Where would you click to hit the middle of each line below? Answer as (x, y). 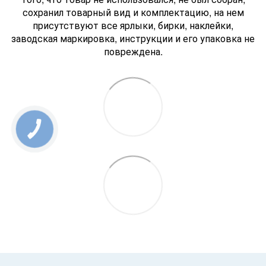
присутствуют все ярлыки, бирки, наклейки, (133, 25)
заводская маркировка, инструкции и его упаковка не (133, 38)
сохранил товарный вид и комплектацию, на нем (133, 12)
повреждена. (133, 51)
